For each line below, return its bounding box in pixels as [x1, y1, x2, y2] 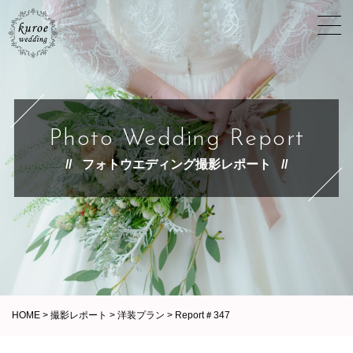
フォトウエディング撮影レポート [82, 157, 271, 171]
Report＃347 [175, 310, 230, 321]
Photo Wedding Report [48, 126, 305, 151]
